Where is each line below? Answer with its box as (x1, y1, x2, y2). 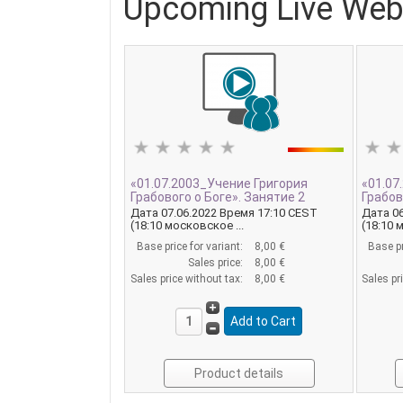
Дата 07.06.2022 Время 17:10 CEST (130, 205, 318, 219)
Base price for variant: (136, 239, 246, 253)
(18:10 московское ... (130, 218, 244, 232)
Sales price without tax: (130, 272, 246, 285)
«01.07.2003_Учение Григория (130, 175, 308, 191)
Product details (194, 365, 284, 381)
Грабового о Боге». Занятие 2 (130, 189, 305, 204)
